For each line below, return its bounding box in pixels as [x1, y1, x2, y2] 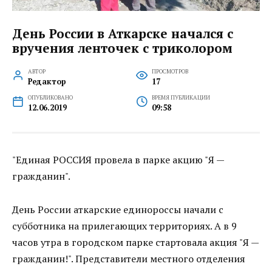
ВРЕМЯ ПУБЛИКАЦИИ [151, 93, 210, 102]
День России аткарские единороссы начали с [12, 202, 223, 216]
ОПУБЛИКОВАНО [27, 93, 73, 102]
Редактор [27, 76, 66, 87]
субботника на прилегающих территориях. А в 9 [12, 219, 237, 233]
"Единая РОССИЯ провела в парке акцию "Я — [12, 153, 224, 167]
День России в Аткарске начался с [12, 24, 233, 42]
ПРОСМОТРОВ [151, 67, 188, 76]
